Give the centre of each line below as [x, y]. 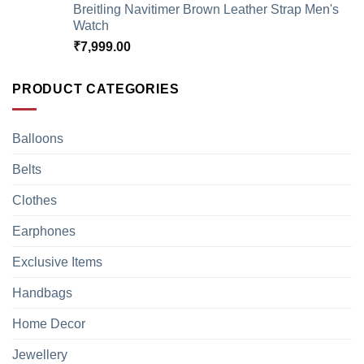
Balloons [38, 139]
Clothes [35, 201]
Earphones [44, 232]
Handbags [42, 293]
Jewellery [40, 355]
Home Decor [49, 324]
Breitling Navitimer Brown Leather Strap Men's [206, 10]
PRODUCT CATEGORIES [96, 89]
